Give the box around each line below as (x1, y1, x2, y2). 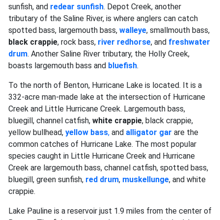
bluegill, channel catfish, (8, 116, 92, 126)
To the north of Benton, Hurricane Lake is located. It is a (8, 81, 202, 90)
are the (172, 128, 198, 137)
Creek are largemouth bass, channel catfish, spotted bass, (8, 163, 208, 173)
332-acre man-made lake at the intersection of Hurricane (8, 92, 205, 102)
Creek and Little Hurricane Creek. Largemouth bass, (8, 104, 185, 114)
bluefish (108, 61, 137, 71)
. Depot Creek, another (104, 2, 181, 12)
